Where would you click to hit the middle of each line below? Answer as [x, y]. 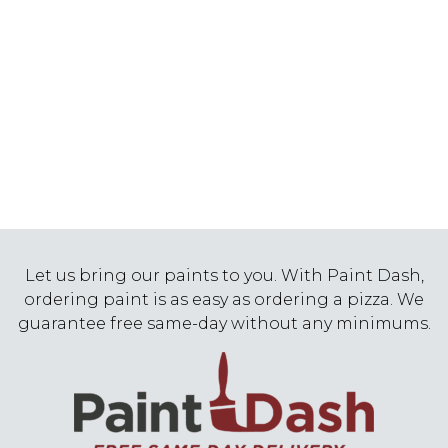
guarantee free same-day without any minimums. [224, 323]
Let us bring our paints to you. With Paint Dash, [224, 275]
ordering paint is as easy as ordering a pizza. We [224, 299]
